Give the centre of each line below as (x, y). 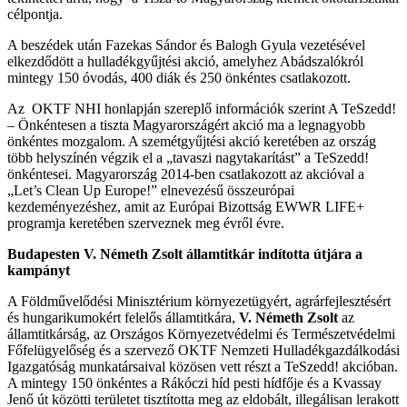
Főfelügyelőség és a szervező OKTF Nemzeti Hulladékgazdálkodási (203, 350)
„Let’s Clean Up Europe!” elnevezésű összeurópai (151, 190)
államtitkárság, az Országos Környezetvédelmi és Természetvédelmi (201, 333)
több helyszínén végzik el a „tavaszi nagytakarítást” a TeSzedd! (188, 157)
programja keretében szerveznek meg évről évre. (146, 223)
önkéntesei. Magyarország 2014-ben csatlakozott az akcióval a (186, 174)
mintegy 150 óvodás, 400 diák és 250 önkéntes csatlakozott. (179, 77)
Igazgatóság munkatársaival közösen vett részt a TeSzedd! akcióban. (203, 366)
